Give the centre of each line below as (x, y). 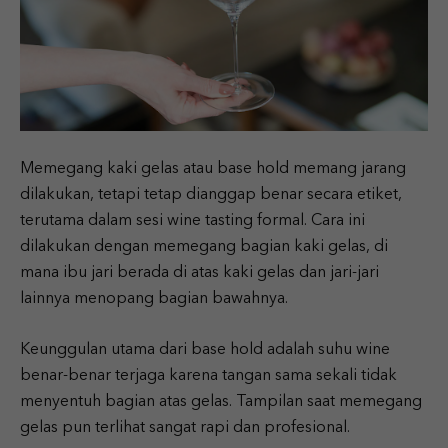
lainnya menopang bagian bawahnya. (154, 299)
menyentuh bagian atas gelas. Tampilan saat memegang (221, 402)
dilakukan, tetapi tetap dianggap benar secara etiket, (211, 195)
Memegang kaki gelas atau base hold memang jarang (213, 169)
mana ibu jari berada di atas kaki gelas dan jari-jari (199, 273)
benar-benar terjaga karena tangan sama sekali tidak (208, 376)
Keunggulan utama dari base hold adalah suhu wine (205, 350)
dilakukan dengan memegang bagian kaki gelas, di (204, 247)
